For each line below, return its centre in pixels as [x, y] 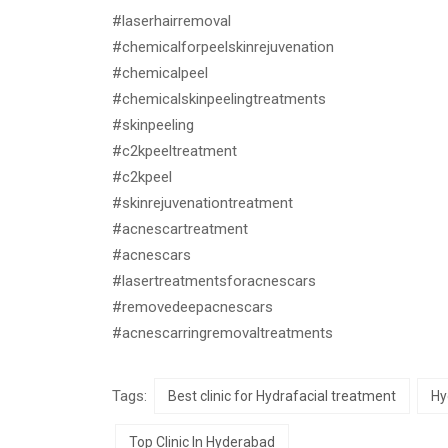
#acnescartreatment [180, 229]
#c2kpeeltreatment [174, 151]
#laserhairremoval [171, 21]
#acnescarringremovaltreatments [222, 333]
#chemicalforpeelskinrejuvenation [223, 47]
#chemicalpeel [160, 73]
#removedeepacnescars [192, 307]
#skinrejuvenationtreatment [202, 203]
